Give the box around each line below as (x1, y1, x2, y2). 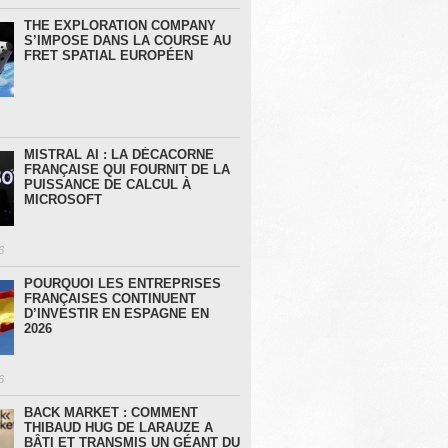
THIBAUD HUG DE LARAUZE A (23, 420, 213, 436)
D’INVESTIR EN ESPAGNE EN (23, 306, 209, 322)
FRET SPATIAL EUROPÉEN (23, 48, 193, 64)
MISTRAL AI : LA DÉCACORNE (23, 147, 214, 163)
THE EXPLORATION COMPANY (23, 18, 216, 34)
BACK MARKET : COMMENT (23, 405, 198, 421)
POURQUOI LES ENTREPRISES (23, 276, 221, 292)
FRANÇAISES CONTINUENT (23, 291, 196, 307)
